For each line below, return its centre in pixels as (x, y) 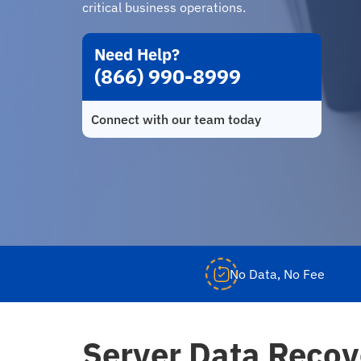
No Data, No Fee (278, 274)
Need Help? (137, 54)
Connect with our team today (176, 119)
